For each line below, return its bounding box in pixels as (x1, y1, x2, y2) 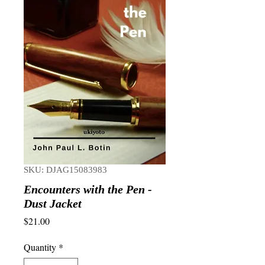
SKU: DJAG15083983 (24, 165, 107, 174)
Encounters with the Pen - (24, 183, 152, 196)
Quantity (24, 241, 56, 253)
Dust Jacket (24, 197, 82, 210)
